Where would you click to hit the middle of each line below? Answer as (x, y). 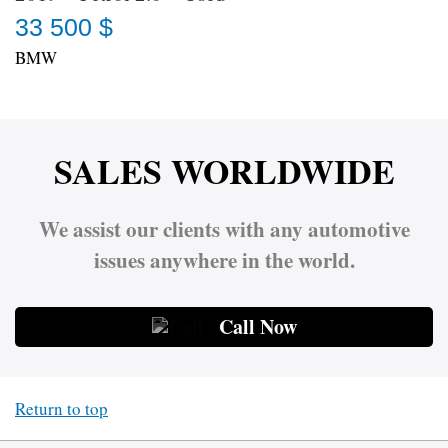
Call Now (257, 326)
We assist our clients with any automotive (224, 228)
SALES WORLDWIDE (224, 170)
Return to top (61, 408)
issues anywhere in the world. (224, 259)
